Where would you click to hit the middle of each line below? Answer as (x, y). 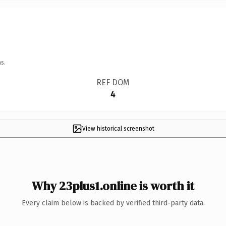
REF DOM (113, 82)
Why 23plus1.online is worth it (113, 186)
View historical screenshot (118, 128)
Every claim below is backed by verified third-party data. (113, 203)
